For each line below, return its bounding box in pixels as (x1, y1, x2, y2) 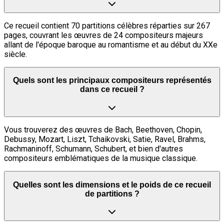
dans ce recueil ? (79, 85, 144, 94)
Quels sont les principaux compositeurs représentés (12, 76, 211, 85)
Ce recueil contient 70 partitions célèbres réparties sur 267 (4, 20, 210, 30)
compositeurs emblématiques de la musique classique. (4, 153, 197, 163)
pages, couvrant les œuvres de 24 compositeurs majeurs (4, 30, 203, 40)
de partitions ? (84, 189, 139, 198)
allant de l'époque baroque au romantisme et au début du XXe (4, 39, 217, 49)
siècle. (4, 49, 27, 59)
